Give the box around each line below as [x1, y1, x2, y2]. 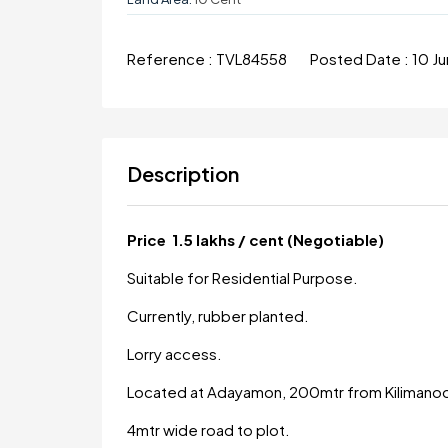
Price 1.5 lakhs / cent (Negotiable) [127, 230, 384, 249]
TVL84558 [216, 49, 290, 68]
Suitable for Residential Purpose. [127, 268, 358, 287]
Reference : [127, 49, 216, 68]
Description [127, 161, 239, 186]
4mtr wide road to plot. [127, 420, 290, 439]
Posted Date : [310, 49, 412, 68]
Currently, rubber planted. [127, 306, 309, 325]
